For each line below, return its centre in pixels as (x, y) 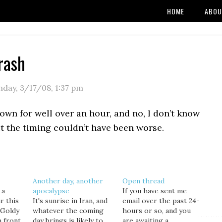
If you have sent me (154, 191)
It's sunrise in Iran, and (70, 201)
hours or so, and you (156, 211)
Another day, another (68, 181)
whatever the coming (68, 211)
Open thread (143, 181)
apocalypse (51, 191)
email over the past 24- (161, 201)
